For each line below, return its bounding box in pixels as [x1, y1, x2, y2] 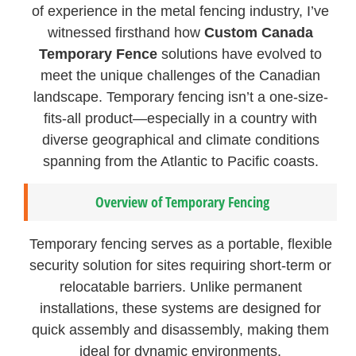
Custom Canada [204, 25, 314, 41]
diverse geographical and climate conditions [41, 132, 319, 149]
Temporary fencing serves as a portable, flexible [29, 236, 332, 253]
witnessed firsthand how [48, 25, 205, 41]
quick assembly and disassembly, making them [32, 322, 330, 339]
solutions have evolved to [157, 46, 323, 63]
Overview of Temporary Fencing [95, 192, 270, 212]
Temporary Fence [39, 46, 158, 63]
